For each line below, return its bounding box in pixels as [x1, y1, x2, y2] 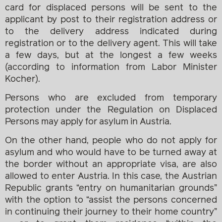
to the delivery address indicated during [5, 27, 217, 36]
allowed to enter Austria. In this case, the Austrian [5, 172, 217, 181]
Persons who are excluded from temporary [5, 94, 217, 103]
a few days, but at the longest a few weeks [5, 51, 217, 60]
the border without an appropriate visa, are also [5, 160, 217, 169]
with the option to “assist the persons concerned [5, 196, 217, 205]
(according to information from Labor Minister [5, 62, 217, 72]
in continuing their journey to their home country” [5, 208, 217, 217]
